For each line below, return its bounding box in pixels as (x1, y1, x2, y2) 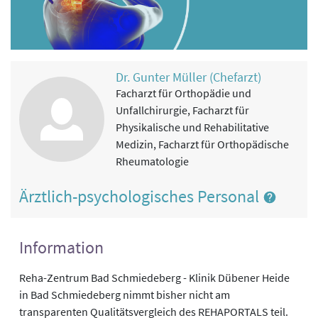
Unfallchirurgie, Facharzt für (116, 102, 249, 117)
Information (19, 236, 104, 259)
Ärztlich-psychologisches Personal (19, 185, 263, 207)
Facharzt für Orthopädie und (116, 85, 251, 100)
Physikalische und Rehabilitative (116, 119, 269, 134)
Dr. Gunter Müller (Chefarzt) (116, 68, 261, 85)
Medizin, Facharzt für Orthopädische (116, 136, 289, 151)
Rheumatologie (116, 153, 189, 168)
